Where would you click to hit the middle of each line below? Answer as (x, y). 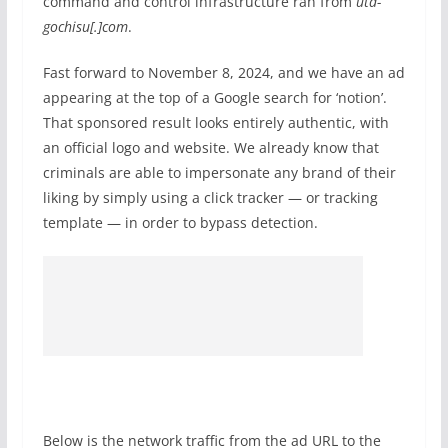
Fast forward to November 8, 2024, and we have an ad (223, 72)
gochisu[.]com (85, 26)
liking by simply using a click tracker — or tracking (210, 197)
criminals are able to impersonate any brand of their (219, 172)
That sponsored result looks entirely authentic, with (215, 122)
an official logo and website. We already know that (210, 147)
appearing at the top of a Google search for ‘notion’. (214, 97)
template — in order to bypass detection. (180, 222)
